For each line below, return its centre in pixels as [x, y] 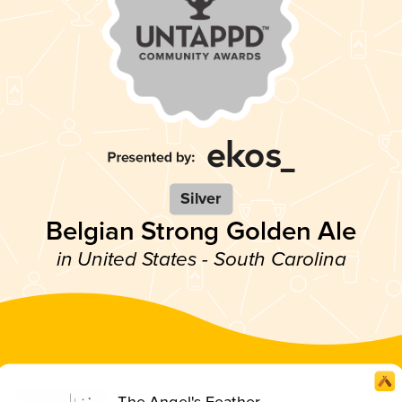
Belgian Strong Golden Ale [201, 231]
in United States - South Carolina [201, 259]
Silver [201, 199]
